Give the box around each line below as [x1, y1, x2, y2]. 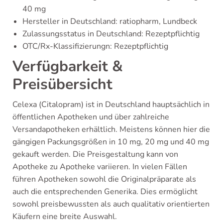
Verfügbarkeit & [12, 56, 123, 77]
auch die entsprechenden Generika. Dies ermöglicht [12, 186, 198, 197]
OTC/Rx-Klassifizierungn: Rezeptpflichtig [22, 40, 168, 52]
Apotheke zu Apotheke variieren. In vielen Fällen [12, 161, 187, 172]
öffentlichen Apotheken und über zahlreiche [12, 111, 169, 122]
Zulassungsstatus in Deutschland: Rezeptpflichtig [22, 28, 200, 39]
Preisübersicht [12, 74, 112, 95]
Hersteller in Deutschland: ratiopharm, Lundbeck [22, 15, 197, 27]
